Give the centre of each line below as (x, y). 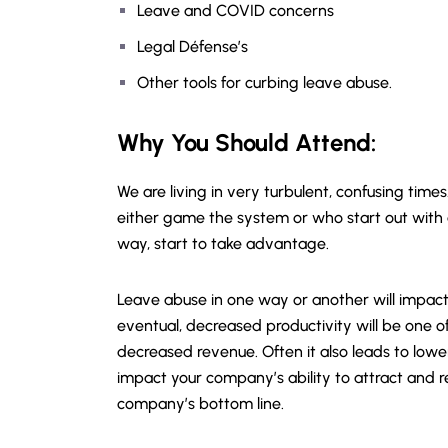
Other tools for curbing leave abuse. (264, 82)
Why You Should (206, 142)
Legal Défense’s (192, 46)
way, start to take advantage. (223, 243)
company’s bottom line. (200, 403)
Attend (333, 142)
